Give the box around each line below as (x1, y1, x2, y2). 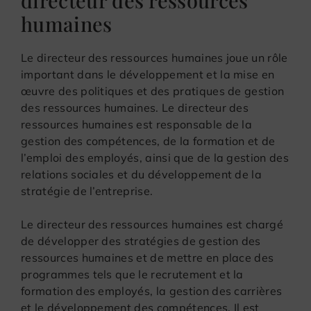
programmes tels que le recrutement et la (21, 267, 244, 281)
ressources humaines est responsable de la (21, 117, 253, 131)
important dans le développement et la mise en (21, 67, 275, 81)
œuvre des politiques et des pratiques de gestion (21, 83, 285, 98)
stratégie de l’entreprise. (21, 183, 153, 198)
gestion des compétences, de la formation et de (21, 133, 276, 148)
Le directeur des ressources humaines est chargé (21, 217, 284, 231)
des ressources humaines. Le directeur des (21, 100, 249, 115)
